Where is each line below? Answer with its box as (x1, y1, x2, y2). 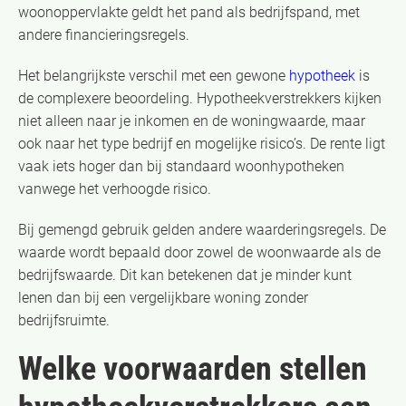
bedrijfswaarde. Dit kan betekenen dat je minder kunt (18, 266, 352, 284)
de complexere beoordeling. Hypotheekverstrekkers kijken (18, 89, 382, 107)
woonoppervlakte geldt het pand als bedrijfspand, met (18, 3, 360, 21)
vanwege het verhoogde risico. (18, 179, 211, 198)
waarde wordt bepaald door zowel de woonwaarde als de (18, 243, 381, 261)
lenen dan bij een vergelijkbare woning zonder (18, 288, 308, 306)
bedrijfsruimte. (18, 311, 110, 329)
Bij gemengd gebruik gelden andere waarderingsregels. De (18, 220, 386, 238)
